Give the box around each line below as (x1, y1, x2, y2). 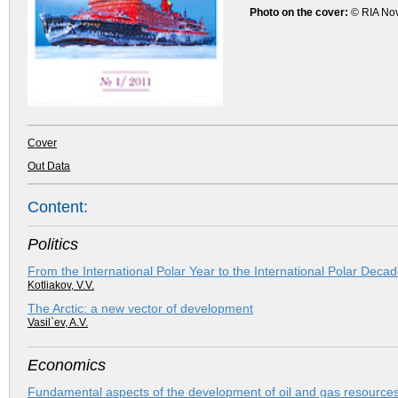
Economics (28, 355, 106, 374)
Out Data (28, 160, 70, 172)
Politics (28, 235, 78, 253)
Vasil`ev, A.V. (28, 315, 88, 329)
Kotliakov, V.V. (28, 278, 94, 291)
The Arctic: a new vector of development (28, 300, 253, 315)
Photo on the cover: (250, 6, 348, 19)
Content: (28, 197, 88, 216)
